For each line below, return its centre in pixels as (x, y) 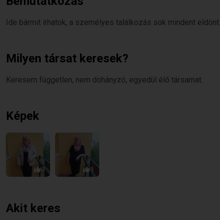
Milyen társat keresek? (67, 58)
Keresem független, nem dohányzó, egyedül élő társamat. (104, 80)
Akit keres (33, 208)
